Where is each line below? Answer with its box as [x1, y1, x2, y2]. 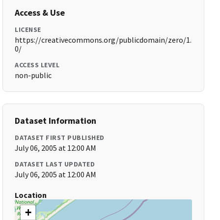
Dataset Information [15, 115, 97, 126]
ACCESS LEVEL [15, 60, 60, 69]
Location [15, 190, 47, 200]
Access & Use [15, 7, 65, 18]
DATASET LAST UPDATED [15, 160, 95, 168]
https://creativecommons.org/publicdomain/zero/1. [15, 35, 192, 45]
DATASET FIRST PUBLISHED [15, 133, 105, 142]
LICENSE [15, 25, 41, 34]
